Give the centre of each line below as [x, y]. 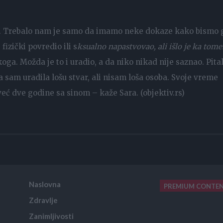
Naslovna [45, 184]
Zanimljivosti [52, 216]
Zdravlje [44, 200]
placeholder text [34, 210]
